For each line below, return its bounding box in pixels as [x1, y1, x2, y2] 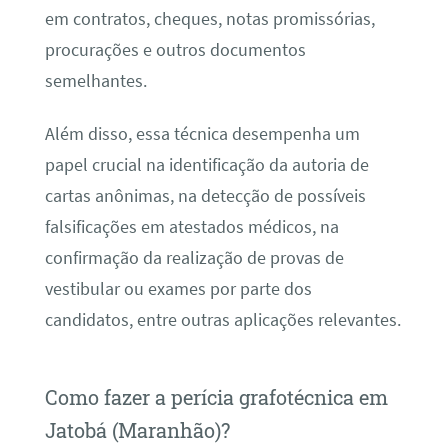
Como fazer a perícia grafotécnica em [44, 383, 388, 410]
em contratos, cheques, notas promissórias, [44, 7, 375, 30]
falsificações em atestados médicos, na [44, 215, 339, 238]
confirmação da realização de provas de [44, 246, 344, 269]
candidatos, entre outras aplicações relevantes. [44, 308, 401, 331]
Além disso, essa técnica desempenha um [44, 122, 360, 145]
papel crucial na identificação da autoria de [44, 153, 369, 176]
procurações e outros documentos [44, 38, 306, 61]
